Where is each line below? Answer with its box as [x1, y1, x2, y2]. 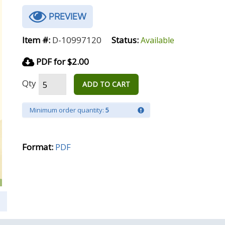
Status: [111, 34, 139, 46]
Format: [22, 141, 53, 153]
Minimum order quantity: [30, 105, 105, 115]
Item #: [22, 34, 50, 46]
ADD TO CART [82, 79, 130, 89]
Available [141, 35, 174, 46]
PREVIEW [46, 11, 86, 22]
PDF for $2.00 [34, 56, 89, 67]
